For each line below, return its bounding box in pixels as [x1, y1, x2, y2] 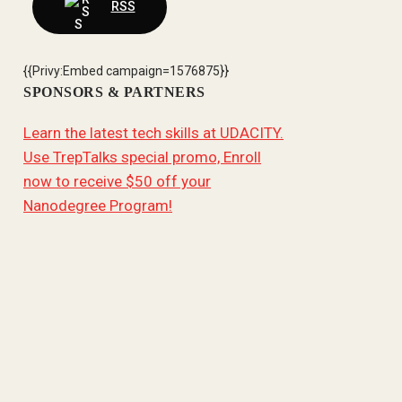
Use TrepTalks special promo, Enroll [23, 148, 261, 166]
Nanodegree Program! [23, 197, 172, 214]
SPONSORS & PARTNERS [23, 84, 205, 100]
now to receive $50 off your [23, 172, 211, 190]
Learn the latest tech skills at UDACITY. [23, 124, 284, 142]
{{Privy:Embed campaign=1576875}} [23, 64, 229, 78]
